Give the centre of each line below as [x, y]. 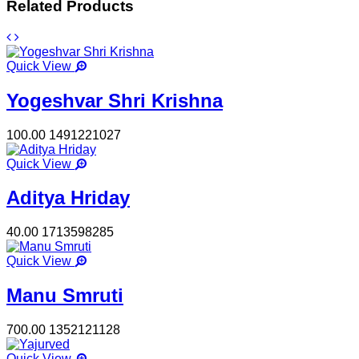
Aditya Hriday [68, 198]
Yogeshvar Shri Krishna [115, 100]
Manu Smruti [65, 296]
